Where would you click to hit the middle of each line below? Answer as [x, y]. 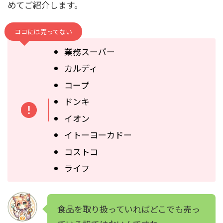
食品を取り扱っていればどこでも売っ [129, 209]
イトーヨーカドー [98, 135]
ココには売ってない [43, 31]
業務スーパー [89, 51]
